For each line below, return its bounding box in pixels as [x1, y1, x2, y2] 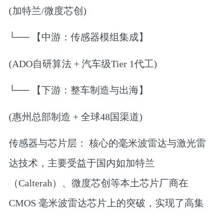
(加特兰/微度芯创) [8, 5, 87, 17]
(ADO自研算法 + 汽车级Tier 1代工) [8, 58, 157, 69]
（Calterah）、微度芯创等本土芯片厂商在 [8, 178, 188, 189]
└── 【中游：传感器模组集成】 [8, 32, 148, 43]
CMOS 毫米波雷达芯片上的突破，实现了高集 [8, 198, 204, 209]
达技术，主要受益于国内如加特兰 [8, 158, 155, 169]
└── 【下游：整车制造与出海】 [8, 85, 148, 96]
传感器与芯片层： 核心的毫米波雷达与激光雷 [8, 138, 206, 149]
